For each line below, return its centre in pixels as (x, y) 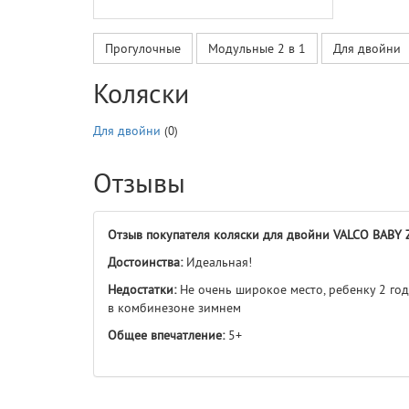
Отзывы (139, 182)
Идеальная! (217, 262)
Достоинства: (145, 262)
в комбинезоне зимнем (174, 308)
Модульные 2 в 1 (257, 48)
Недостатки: (142, 289)
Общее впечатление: (166, 335)
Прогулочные (143, 48)
